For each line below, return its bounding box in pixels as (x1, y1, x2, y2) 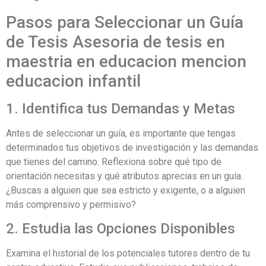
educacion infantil (6, 71, 141, 91)
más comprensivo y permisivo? (6, 198, 136, 210)
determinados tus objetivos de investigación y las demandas (6, 141, 258, 153)
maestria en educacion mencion (6, 51, 246, 71)
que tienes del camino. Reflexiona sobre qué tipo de (6, 156, 221, 167)
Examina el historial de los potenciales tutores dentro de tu (6, 248, 250, 259)
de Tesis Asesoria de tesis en (6, 31, 225, 52)
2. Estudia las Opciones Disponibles (6, 220, 235, 237)
